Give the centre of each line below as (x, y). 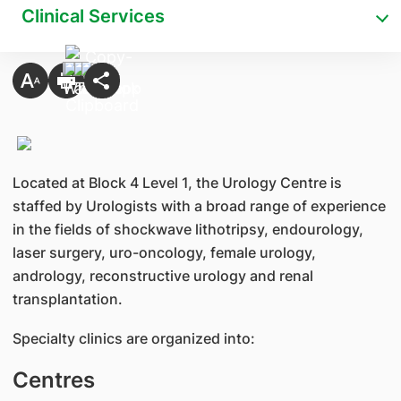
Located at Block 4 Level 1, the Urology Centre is (177, 182)
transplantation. (69, 299)
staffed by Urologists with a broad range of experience (199, 205)
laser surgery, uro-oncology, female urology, (164, 252)
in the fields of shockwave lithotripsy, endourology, (188, 229)
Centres (53, 380)
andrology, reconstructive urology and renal (162, 275)
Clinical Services (93, 16)
